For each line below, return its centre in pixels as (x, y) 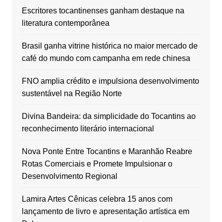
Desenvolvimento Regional (69, 176)
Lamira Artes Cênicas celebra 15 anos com (97, 199)
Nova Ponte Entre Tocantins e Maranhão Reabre (107, 151)
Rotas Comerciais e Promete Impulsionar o (97, 164)
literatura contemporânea (65, 23)
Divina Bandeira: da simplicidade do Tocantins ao (109, 116)
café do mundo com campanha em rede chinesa (106, 58)
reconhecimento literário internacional (88, 128)
